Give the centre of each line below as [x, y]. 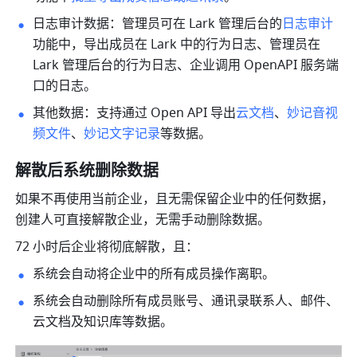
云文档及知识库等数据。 [103, 322]
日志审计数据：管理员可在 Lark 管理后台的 [158, 24]
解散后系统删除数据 [87, 171]
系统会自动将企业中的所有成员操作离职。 [154, 275]
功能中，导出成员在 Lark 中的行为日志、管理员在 [177, 45]
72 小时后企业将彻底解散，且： [107, 247]
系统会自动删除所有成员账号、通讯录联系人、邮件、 [186, 302]
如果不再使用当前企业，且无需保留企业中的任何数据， [175, 200]
